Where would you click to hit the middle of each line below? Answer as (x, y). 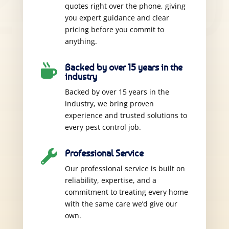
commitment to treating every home (126, 192)
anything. (81, 41)
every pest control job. (103, 127)
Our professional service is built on (125, 168)
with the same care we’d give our (121, 203)
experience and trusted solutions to (126, 115)
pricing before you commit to (114, 29)
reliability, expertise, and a (110, 180)
